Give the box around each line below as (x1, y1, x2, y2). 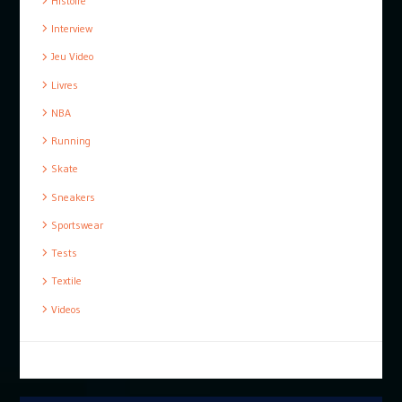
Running (50, 134, 91, 148)
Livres (50, 77, 78, 92)
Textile (50, 274, 82, 288)
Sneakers (50, 189, 95, 204)
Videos (50, 301, 81, 316)
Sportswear (50, 217, 103, 232)
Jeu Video (50, 49, 93, 64)
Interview (50, 22, 92, 36)
